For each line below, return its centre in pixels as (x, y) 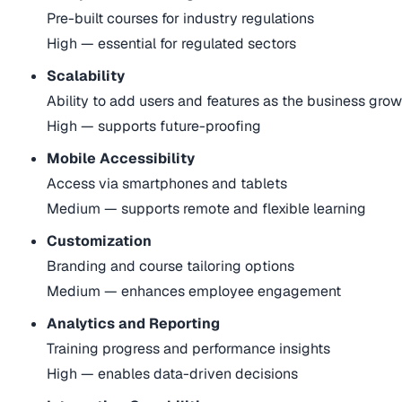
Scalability (86, 76)
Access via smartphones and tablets (167, 184)
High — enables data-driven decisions (173, 374)
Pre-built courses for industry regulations (181, 19)
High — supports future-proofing (154, 127)
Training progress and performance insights (189, 349)
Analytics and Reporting (134, 324)
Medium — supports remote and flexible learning (207, 209)
